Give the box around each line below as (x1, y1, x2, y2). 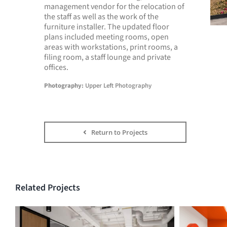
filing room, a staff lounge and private (44, 52, 171, 63)
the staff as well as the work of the (44, 11, 159, 22)
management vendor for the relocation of (44, 1, 184, 12)
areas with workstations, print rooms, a (44, 42, 178, 53)
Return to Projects (91, 128, 147, 137)
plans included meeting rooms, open (44, 31, 169, 43)
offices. (44, 62, 68, 73)
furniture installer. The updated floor (44, 21, 169, 32)
